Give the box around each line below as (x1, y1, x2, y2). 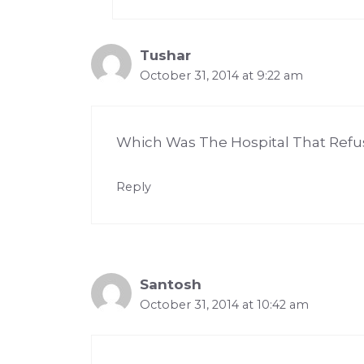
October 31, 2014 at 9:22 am (140, 68, 303, 84)
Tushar (140, 47, 191, 64)
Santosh (140, 276, 201, 293)
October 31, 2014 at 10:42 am (140, 297, 309, 313)
